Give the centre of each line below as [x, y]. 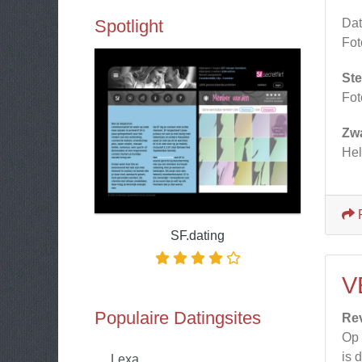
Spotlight [129, 26]
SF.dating [198, 236]
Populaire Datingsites [178, 318]
